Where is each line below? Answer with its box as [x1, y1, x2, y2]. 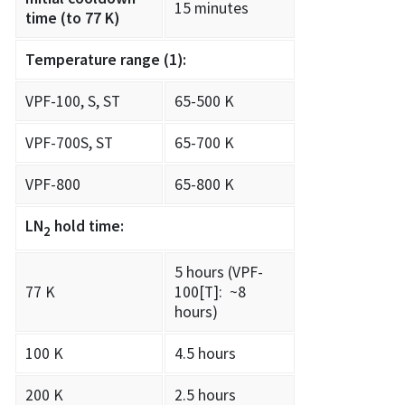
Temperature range [25, 49, 164, 70]
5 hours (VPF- [174, 261, 263, 282]
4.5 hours [174, 343, 236, 363]
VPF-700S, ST [25, 132, 113, 153]
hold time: [51, 215, 124, 236]
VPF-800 [25, 174, 80, 194]
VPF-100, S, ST [25, 90, 120, 111]
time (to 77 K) [25, 7, 119, 28]
